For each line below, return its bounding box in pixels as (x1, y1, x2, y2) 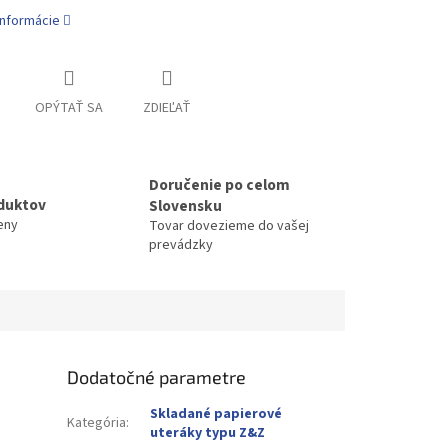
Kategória (67, 413, 127, 434)
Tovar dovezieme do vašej (149, 216, 309, 237)
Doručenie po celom (149, 174, 290, 197)
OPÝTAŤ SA (34, 98, 103, 119)
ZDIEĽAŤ (142, 98, 191, 119)
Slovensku (149, 195, 222, 218)
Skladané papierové (150, 404, 283, 425)
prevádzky (149, 235, 213, 256)
